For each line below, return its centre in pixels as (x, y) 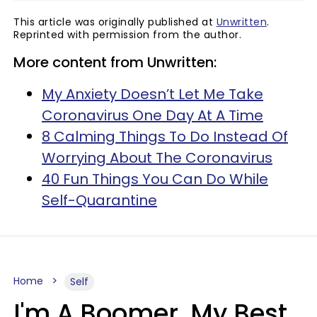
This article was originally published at (115, 22)
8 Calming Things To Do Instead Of (165, 137)
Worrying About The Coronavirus (157, 158)
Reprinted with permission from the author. (127, 35)
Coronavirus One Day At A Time (152, 115)
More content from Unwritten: (115, 62)
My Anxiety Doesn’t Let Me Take (152, 94)
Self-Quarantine (99, 200)
